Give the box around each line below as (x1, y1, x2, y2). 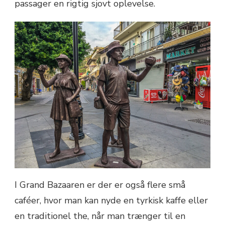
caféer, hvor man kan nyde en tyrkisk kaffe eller (15, 194, 208, 207)
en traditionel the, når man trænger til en (15, 210, 185, 222)
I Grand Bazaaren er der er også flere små (15, 179, 185, 191)
